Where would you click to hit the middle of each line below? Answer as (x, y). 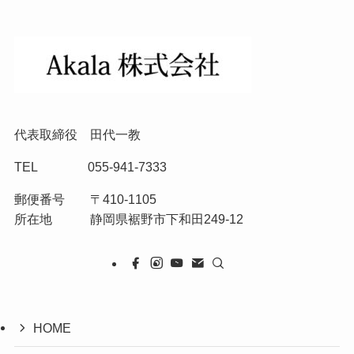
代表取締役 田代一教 (77, 134)
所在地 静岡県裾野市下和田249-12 (128, 218)
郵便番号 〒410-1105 (85, 199)
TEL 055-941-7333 (90, 166)
